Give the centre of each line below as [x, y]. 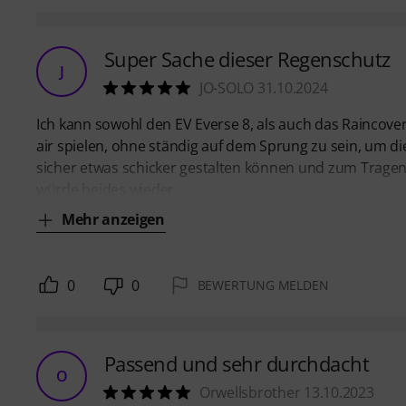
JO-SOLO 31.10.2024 [264, 88]
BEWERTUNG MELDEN [263, 285]
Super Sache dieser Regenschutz [247, 59]
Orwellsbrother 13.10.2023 [287, 393]
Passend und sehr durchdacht [237, 364]
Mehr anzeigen [113, 220]
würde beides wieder [106, 190]
